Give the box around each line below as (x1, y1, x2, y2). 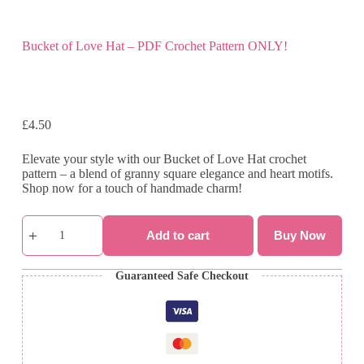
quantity (20, 338, 63, 352)
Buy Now (274, 228, 327, 242)
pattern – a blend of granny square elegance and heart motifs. (21, 166, 333, 180)
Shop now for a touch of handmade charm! (21, 180, 242, 195)
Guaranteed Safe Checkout (115, 269, 249, 282)
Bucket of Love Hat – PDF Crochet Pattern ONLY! (21, 38, 288, 53)
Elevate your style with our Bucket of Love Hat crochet (21, 151, 306, 166)
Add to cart (146, 228, 210, 242)
